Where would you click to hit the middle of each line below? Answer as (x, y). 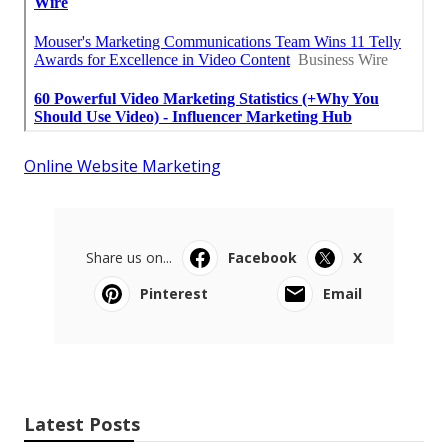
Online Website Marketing (122, 165)
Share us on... (129, 257)
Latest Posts (82, 423)
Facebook (262, 257)
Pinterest (174, 293)
